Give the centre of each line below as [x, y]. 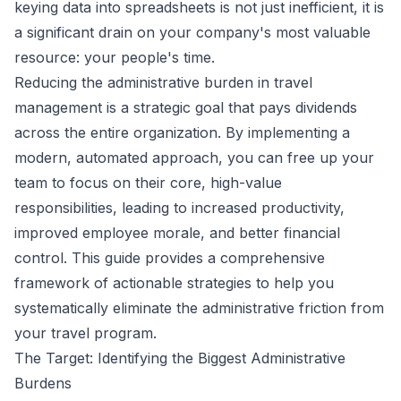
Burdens [43, 384]
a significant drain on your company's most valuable [192, 33]
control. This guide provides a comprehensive [170, 258]
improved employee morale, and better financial [177, 233]
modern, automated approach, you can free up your [194, 158]
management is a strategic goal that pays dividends [186, 108]
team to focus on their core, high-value [148, 183]
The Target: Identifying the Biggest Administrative [180, 358]
